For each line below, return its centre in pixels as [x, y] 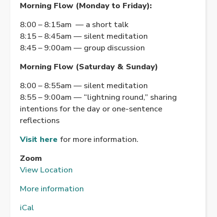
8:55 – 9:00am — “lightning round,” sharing [98, 97]
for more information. [99, 139]
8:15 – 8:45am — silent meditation [84, 36]
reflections [40, 120]
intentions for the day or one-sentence [91, 108]
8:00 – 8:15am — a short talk [74, 24]
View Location [46, 170]
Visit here [39, 139]
